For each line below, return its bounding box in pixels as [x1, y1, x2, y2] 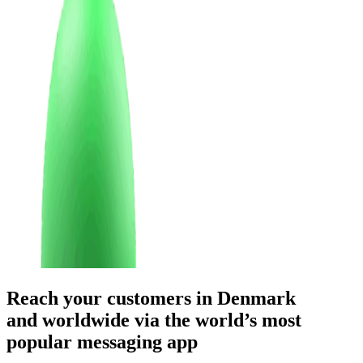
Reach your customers [6, 288, 196, 310]
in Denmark [196, 288, 296, 310]
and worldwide [6, 310, 130, 331]
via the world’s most [130, 310, 301, 331]
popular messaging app [6, 331, 198, 353]
